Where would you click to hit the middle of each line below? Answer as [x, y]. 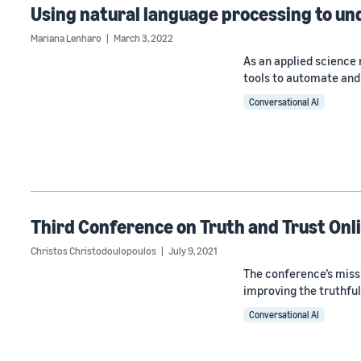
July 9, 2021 [193, 250]
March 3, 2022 [143, 38]
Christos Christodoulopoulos [93, 250]
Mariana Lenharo [66, 38]
